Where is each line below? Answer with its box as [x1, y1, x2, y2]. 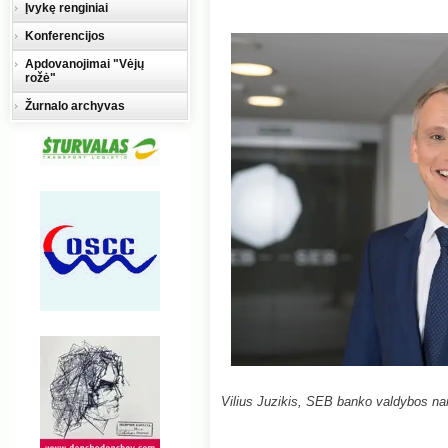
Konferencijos [25, 29, 105, 43]
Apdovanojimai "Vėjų [25, 57, 144, 71]
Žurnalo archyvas [25, 99, 125, 113]
